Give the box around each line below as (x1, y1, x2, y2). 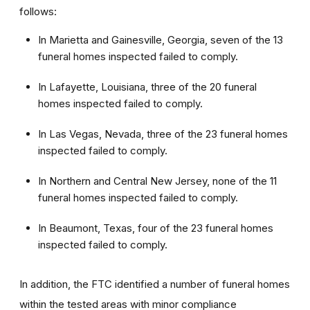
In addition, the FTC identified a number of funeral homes (19, 277, 290, 291)
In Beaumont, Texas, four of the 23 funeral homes (38, 221, 273, 235)
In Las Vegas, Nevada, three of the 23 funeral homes (38, 127, 288, 140)
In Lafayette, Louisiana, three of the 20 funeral (38, 80, 257, 93)
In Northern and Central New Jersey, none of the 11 (38, 174, 277, 188)
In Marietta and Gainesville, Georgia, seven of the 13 (38, 33, 283, 46)
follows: (19, 4, 57, 18)
